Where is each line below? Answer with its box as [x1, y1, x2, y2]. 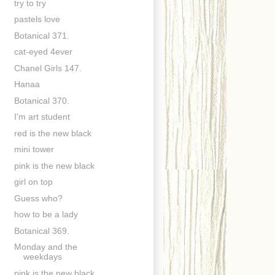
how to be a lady [14, 209, 78, 220]
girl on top [14, 177, 53, 187]
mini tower [14, 144, 54, 155]
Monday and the [14, 242, 77, 252]
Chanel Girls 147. [14, 63, 82, 73]
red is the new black [14, 128, 91, 138]
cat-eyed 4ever [14, 47, 72, 57]
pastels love [14, 14, 60, 25]
